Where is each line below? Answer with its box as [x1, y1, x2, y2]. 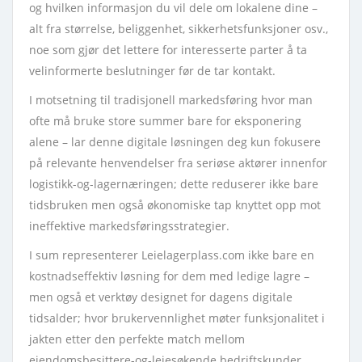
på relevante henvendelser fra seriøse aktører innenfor [29, 155, 327, 170]
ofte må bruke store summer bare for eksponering [29, 113, 301, 128]
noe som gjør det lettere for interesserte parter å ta [29, 42, 307, 57]
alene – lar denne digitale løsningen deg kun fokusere [29, 134, 321, 149]
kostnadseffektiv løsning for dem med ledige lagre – [29, 268, 309, 284]
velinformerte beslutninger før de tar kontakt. [29, 63, 276, 78]
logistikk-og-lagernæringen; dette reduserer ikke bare [29, 176, 318, 192]
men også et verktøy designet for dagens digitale [29, 289, 293, 305]
